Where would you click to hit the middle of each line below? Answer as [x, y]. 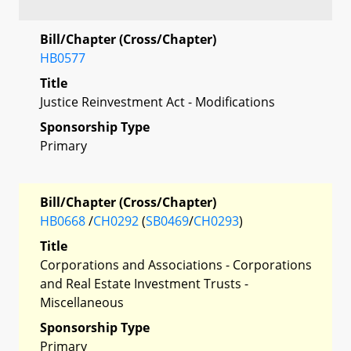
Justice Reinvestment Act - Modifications [157, 101]
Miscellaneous [82, 302]
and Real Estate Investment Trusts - [144, 283]
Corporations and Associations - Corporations [176, 264]
